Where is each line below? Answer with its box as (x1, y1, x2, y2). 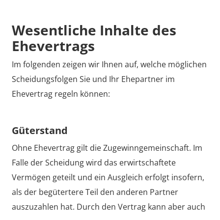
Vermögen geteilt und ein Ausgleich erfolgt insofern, (12, 171, 204, 183)
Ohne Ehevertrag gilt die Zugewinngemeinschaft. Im (12, 142, 202, 153)
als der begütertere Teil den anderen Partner (12, 186, 178, 197)
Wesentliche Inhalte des (12, 20, 176, 39)
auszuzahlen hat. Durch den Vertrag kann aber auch (12, 201, 205, 212)
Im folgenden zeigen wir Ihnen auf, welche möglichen (12, 59, 207, 70)
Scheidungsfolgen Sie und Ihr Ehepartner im (12, 74, 175, 85)
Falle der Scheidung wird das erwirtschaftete (12, 157, 176, 168)
